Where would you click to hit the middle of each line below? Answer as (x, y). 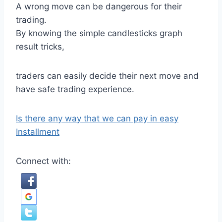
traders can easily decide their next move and (107, 76)
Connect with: (43, 161)
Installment (38, 132)
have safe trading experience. (75, 89)
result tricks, (40, 47)
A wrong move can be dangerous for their (99, 6)
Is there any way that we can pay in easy (97, 118)
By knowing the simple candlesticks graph (99, 33)
